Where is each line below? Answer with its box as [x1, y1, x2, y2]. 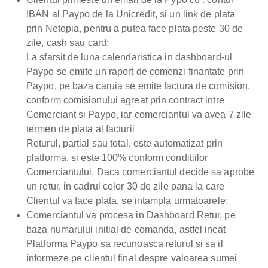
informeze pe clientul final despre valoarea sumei [26, 253, 237, 264]
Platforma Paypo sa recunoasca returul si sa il [26, 239, 223, 249]
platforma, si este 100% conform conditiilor [26, 153, 208, 163]
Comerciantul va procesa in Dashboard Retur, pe [26, 210, 236, 221]
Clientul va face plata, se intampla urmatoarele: [26, 196, 228, 206]
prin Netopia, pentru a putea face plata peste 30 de [26, 23, 243, 34]
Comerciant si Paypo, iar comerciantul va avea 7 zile [26, 109, 252, 120]
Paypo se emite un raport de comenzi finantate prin [26, 66, 245, 77]
